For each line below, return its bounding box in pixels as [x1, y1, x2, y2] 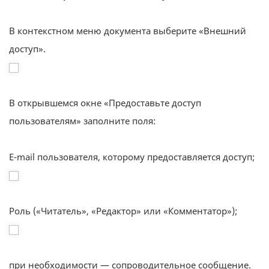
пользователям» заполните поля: [9, 115, 156, 127]
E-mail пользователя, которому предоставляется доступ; [9, 151, 255, 163]
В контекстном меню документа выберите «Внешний [9, 25, 246, 37]
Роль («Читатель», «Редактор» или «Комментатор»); [9, 205, 237, 217]
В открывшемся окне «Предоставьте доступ [9, 97, 201, 109]
